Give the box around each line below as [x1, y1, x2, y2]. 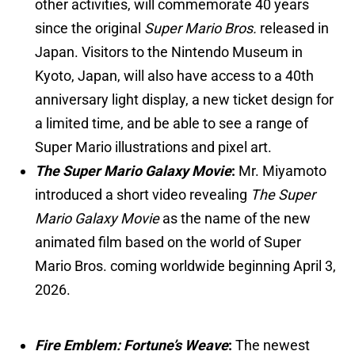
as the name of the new [159, 210, 311, 227]
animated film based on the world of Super [35, 234, 301, 251]
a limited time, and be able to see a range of [35, 115, 308, 132]
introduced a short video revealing [35, 186, 250, 204]
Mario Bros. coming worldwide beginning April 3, [35, 258, 336, 275]
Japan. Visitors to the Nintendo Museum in [35, 44, 303, 61]
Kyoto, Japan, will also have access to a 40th [35, 67, 314, 85]
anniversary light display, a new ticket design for [35, 91, 334, 109]
